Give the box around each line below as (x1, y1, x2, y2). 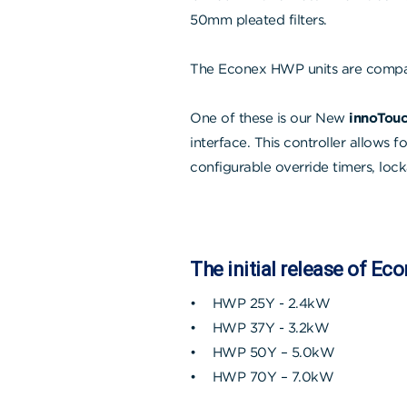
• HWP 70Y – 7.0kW (190, 368, 338, 385)
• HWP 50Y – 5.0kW (190, 343, 339, 361)
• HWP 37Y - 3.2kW (190, 319, 333, 336)
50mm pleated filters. (190, 11, 327, 28)
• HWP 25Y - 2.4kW (190, 294, 334, 312)
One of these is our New (190, 109, 349, 126)
